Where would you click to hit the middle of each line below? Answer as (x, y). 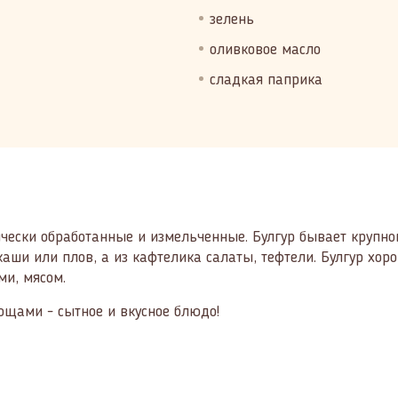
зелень (232, 20)
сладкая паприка (266, 80)
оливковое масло (265, 50)
